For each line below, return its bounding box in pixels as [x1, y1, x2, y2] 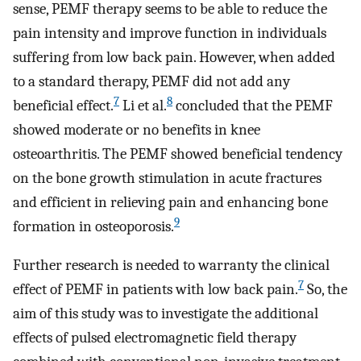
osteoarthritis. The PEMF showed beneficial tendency [13, 144, 342, 163]
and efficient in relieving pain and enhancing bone [13, 193, 328, 211]
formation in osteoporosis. [13, 217, 174, 235]
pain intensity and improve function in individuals [13, 23, 326, 42]
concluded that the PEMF [172, 96, 333, 114]
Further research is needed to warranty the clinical [13, 256, 330, 275]
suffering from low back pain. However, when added [13, 48, 335, 66]
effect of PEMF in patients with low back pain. [13, 280, 298, 299]
